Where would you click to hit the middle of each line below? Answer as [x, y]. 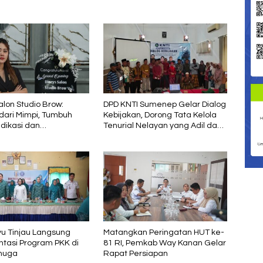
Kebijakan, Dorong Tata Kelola [160, 115]
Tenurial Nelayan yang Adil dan [162, 125]
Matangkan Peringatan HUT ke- [163, 233]
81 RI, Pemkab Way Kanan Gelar [164, 243]
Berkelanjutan [130, 136]
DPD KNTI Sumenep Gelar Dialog [164, 104]
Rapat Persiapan [135, 254]
